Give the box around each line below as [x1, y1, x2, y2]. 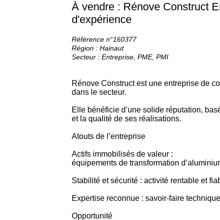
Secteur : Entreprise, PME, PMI [71, 53, 168, 61]
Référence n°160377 [71, 35, 137, 43]
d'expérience [71, 13, 132, 26]
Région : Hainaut [71, 44, 124, 52]
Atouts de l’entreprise [71, 132, 145, 140]
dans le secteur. [71, 87, 126, 96]
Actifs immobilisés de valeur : [71, 149, 173, 158]
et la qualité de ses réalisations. [71, 114, 181, 123]
